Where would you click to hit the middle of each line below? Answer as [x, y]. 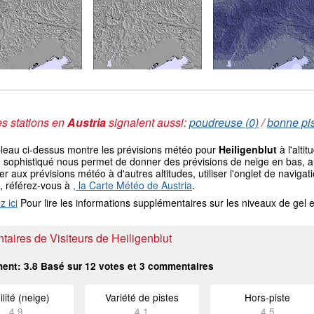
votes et [118, 266]
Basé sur [61, 266]
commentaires [179, 266]
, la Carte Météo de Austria [132, 185]
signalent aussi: [148, 122]
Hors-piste [268, 297]
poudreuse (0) [224, 122]
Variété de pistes [142, 297]
